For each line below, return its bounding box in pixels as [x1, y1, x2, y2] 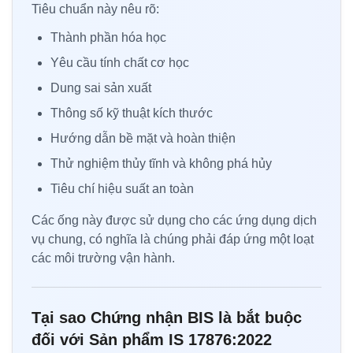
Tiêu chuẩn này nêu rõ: [32, 2, 159, 16]
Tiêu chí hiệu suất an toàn [50, 181, 194, 195]
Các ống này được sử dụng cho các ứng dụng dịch [32, 213, 317, 227]
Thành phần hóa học [50, 30, 166, 44]
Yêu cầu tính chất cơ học [50, 55, 189, 69]
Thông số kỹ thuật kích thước [50, 106, 213, 120]
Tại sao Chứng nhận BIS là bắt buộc [32, 308, 302, 326]
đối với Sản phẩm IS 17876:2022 [32, 330, 272, 348]
